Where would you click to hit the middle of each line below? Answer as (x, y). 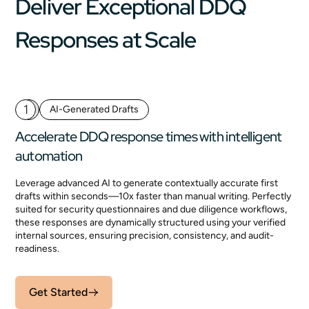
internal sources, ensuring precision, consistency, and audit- (145, 236)
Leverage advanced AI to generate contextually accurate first (147, 183)
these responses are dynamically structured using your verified (151, 222)
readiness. (38, 249)
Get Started (59, 292)
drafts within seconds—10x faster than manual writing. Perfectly (153, 196)
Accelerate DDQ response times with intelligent (149, 137)
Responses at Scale (106, 40)
